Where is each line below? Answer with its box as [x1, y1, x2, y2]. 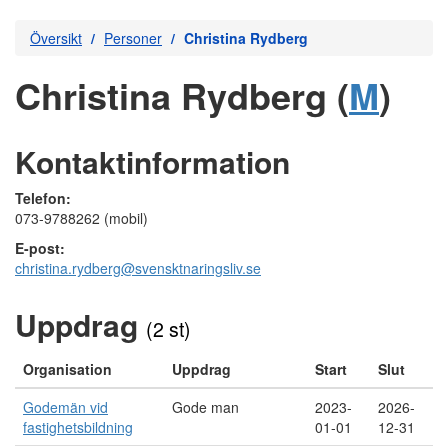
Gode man [172, 397, 239, 417]
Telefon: [15, 188, 71, 208]
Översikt [30, 28, 82, 48]
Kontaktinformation [15, 140, 290, 183]
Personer [104, 28, 162, 48]
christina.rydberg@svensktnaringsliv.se [15, 258, 261, 278]
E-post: [15, 238, 65, 258]
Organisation [23, 359, 112, 379]
